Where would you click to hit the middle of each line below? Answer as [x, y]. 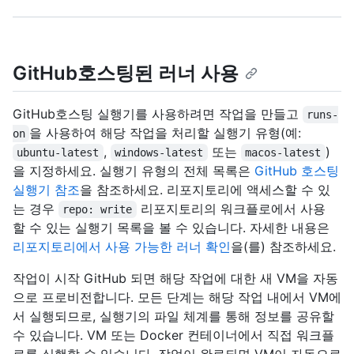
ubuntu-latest [58, 153]
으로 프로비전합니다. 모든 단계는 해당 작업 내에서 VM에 [177, 298]
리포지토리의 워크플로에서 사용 [231, 209]
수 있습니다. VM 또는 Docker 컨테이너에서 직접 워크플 [173, 335]
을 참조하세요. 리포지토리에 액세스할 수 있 [205, 190]
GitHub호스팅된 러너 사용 [126, 73]
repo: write [98, 210]
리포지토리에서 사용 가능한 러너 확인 [122, 247]
